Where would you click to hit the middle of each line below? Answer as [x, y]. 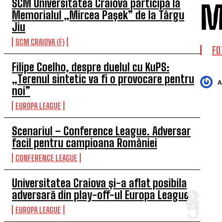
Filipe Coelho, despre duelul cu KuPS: [91, 67]
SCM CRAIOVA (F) [40, 42]
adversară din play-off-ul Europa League [100, 195]
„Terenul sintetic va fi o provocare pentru [103, 79]
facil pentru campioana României [84, 143]
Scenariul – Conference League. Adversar [101, 131]
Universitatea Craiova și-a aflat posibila [99, 183]
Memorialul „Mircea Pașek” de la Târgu [98, 15]
